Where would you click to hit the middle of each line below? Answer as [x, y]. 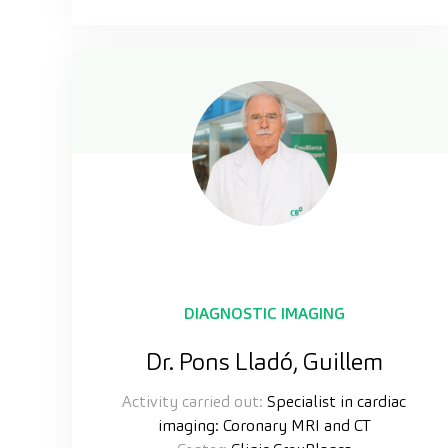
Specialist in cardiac [334, 401]
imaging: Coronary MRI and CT [264, 425]
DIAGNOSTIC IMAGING [264, 313]
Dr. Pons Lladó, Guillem [264, 361]
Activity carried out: [192, 401]
